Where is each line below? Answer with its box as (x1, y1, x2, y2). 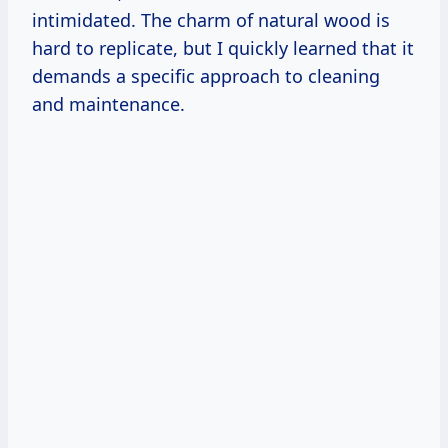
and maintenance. (32, 92, 185, 117)
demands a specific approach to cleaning (32, 64, 380, 89)
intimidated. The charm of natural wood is (32, 8, 390, 33)
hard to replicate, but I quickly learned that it (32, 36, 414, 61)
